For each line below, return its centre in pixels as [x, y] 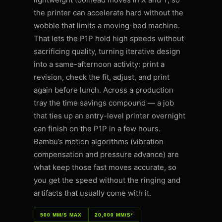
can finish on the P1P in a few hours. [97, 129]
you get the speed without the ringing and [107, 180]
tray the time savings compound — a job [104, 103]
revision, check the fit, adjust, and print [102, 77]
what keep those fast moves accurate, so [105, 167]
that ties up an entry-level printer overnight [110, 116]
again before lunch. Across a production [104, 90]
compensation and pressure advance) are [106, 155]
